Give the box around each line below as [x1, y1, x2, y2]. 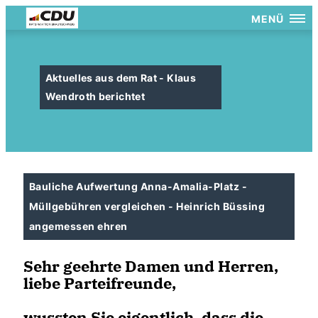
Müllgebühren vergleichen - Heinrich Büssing [29, 200, 265, 212]
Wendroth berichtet [45, 90, 145, 102]
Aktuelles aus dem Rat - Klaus [45, 72, 196, 84]
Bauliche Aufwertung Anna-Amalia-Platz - [29, 180, 248, 192]
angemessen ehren [29, 220, 128, 232]
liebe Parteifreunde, [23, 273, 176, 293]
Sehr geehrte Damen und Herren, [23, 256, 278, 276]
